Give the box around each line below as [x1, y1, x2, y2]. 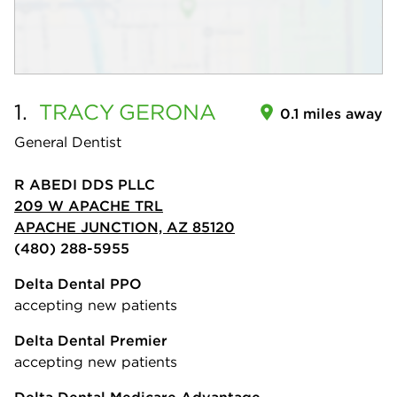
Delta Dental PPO [14, 275, 142, 292]
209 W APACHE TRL [14, 197, 163, 214]
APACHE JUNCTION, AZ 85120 [14, 218, 235, 236]
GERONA [119, 98, 216, 125]
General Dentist [14, 133, 121, 151]
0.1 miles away [280, 105, 383, 122]
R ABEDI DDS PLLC [14, 175, 155, 193]
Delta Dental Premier [14, 331, 167, 349]
